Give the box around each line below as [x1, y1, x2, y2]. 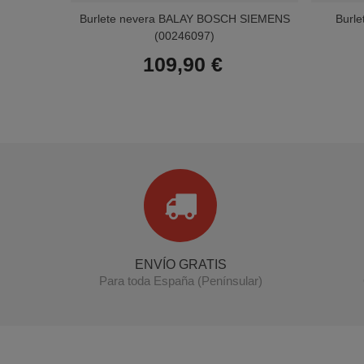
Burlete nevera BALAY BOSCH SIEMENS [79, 11, 290, 25]
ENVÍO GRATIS [134, 257, 227, 271]
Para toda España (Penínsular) [98, 273, 262, 288]
